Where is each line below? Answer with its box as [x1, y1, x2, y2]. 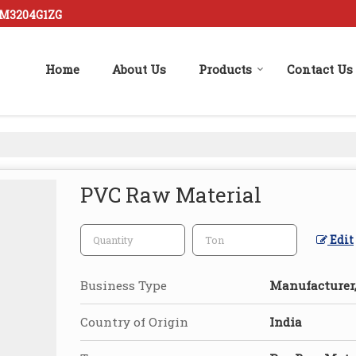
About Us [112, 61, 166, 78]
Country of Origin [80, 314, 188, 331]
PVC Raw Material [80, 181, 261, 209]
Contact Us [287, 61, 353, 78]
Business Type [80, 277, 167, 294]
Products [199, 61, 252, 78]
